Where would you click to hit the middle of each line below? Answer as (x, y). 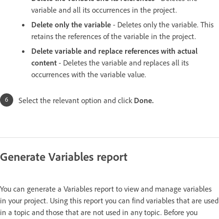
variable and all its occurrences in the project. (104, 10)
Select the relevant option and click (76, 100)
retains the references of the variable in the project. (114, 36)
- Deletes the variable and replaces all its (123, 63)
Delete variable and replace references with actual (114, 51)
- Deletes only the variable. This (162, 25)
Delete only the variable (71, 25)
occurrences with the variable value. (89, 75)
